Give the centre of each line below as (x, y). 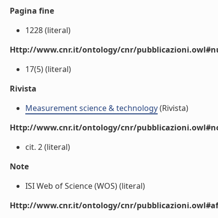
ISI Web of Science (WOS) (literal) (85, 186)
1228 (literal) (48, 30)
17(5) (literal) (48, 69)
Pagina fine (32, 11)
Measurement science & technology (91, 108)
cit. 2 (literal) (48, 147)
